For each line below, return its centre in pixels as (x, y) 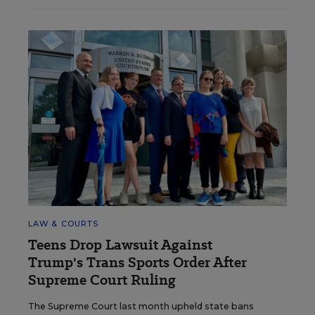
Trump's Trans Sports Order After (137, 262)
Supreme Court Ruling (102, 279)
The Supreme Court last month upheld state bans (141, 306)
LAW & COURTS (64, 223)
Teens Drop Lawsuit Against (120, 244)
